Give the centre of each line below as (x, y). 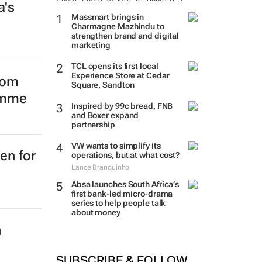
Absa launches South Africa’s (125, 184)
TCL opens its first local (115, 66)
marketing (91, 45)
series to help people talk (118, 203)
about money (96, 212)
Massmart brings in (108, 17)
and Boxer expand (105, 115)
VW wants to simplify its (116, 146)
